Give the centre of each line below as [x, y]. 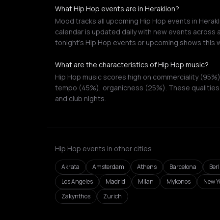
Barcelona [183, 167]
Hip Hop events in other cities [103, 149]
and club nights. [81, 98]
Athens [147, 167]
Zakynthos [76, 196]
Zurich [112, 196]
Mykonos [179, 181]
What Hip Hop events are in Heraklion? [117, 9]
